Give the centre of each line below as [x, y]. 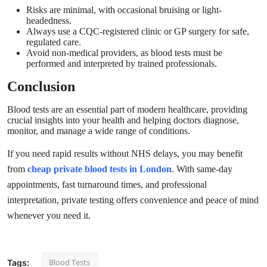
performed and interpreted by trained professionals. [122, 64]
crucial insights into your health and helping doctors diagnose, [123, 120]
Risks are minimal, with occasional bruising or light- [124, 10]
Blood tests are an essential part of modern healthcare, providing [127, 110]
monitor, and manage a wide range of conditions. [99, 131]
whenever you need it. [49, 216]
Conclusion [41, 87]
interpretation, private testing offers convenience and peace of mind [133, 200]
